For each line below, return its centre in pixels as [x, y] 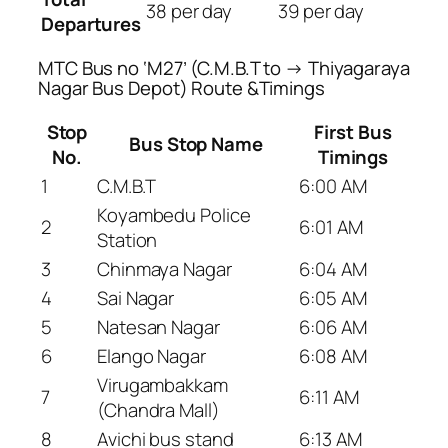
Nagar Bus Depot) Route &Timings [181, 88]
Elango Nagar [151, 355]
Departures [91, 23]
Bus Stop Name [196, 143]
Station [127, 239]
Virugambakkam [162, 384]
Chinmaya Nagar [164, 268]
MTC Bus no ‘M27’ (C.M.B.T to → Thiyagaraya [224, 68]
